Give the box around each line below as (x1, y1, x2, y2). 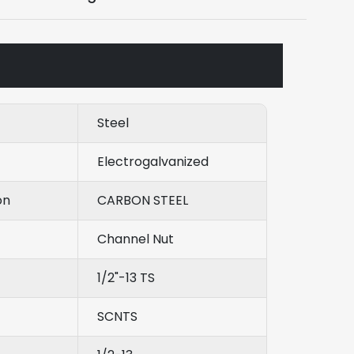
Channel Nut (97, 229, 174, 248)
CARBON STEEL (97, 190, 188, 209)
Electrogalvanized (97, 152, 209, 171)
